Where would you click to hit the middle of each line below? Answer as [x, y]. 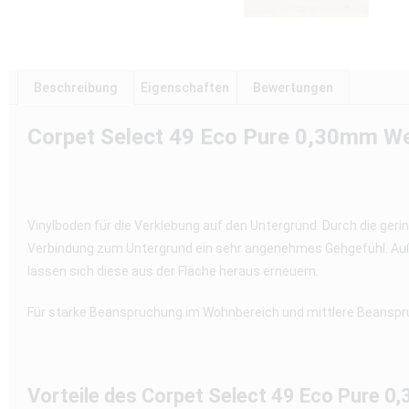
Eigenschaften [185, 88]
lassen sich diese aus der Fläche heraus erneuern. [173, 272]
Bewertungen [293, 88]
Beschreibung [75, 88]
